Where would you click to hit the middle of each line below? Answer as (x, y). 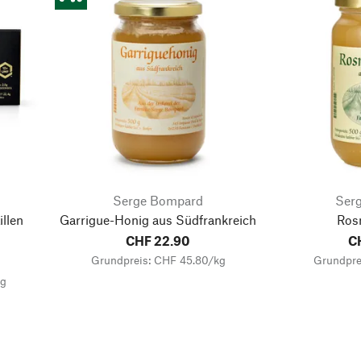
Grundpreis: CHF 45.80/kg (158, 259)
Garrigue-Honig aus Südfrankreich (158, 219)
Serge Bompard (158, 200)
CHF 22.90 (158, 240)
